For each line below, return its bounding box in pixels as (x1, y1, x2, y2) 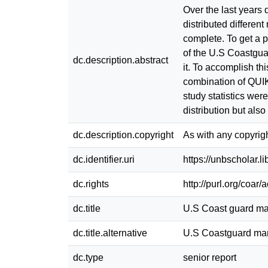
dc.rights (73, 178, 109, 189)
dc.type (73, 252, 103, 263)
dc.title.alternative (73, 227, 147, 238)
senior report (183, 252, 236, 263)
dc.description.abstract (73, 54, 168, 65)
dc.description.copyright (73, 129, 173, 140)
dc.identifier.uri (73, 154, 135, 165)
